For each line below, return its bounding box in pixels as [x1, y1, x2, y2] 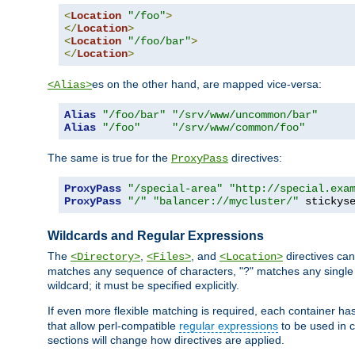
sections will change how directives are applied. [48, 333, 284, 346]
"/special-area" [128, 181, 223, 195]
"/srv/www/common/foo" [172, 120, 305, 134]
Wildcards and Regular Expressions [48, 229, 264, 243]
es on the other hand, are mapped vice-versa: [92, 77, 322, 90]
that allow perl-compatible [48, 319, 179, 332]
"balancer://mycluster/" [153, 194, 299, 208]
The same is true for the [48, 151, 171, 164]
